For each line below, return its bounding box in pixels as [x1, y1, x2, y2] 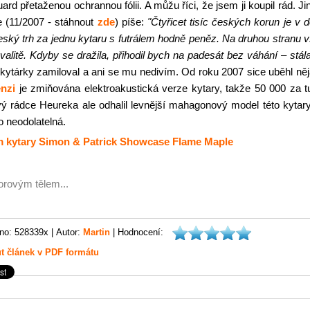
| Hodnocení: [110, 227, 163, 237]
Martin [83, 227, 110, 237]
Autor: [56, 227, 83, 237]
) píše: [114, 16, 147, 28]
